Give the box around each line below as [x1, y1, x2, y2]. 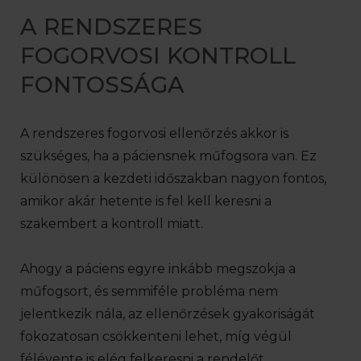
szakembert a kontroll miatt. [20, 216, 203, 231]
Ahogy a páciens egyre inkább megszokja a [20, 261, 296, 276]
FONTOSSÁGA [20, 71, 185, 98]
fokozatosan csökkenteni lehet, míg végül [20, 329, 292, 344]
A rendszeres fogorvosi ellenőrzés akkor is [20, 126, 288, 141]
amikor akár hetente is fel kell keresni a [20, 193, 272, 209]
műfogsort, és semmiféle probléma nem [20, 284, 278, 299]
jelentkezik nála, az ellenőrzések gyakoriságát [20, 306, 315, 322]
